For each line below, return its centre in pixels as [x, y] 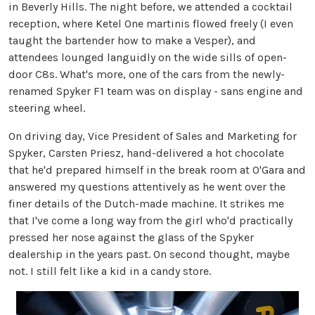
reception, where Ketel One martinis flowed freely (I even [151, 23]
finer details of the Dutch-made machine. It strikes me [146, 203]
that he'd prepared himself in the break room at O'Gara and [157, 169]
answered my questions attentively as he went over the [147, 186]
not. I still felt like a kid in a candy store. [110, 271]
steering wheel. [47, 108]
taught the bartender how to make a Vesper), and [132, 40]
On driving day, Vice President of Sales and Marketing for [153, 136]
